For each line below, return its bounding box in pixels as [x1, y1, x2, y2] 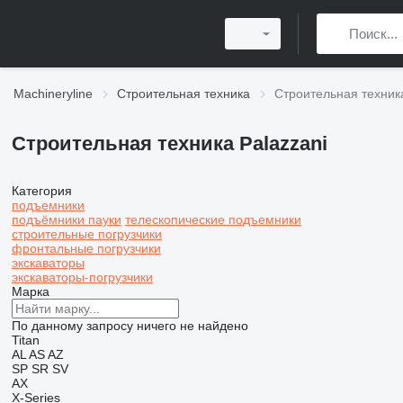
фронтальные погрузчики [11, 241, 161, 255]
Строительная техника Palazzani [11, 132, 327, 155]
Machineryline [13, 86, 93, 101]
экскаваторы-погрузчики [11, 270, 153, 284]
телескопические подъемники [124, 212, 301, 227]
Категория [11, 184, 72, 198]
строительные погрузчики [11, 227, 162, 241]
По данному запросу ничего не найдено [11, 318, 248, 333]
